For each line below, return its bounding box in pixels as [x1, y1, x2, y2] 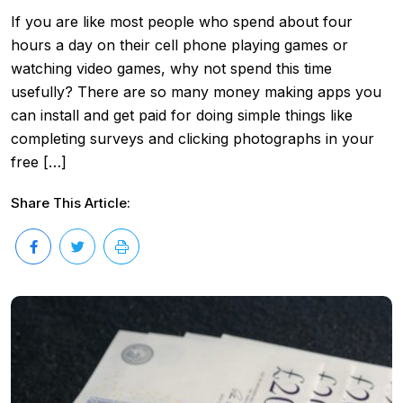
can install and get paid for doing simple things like [11, 105, 353, 124]
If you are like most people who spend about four [11, 12, 353, 31]
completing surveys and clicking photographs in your [11, 129, 374, 148]
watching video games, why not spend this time [11, 58, 332, 77]
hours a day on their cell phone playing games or [11, 35, 348, 54]
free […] [11, 152, 67, 171]
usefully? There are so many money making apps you [11, 82, 381, 101]
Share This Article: [11, 193, 130, 211]
